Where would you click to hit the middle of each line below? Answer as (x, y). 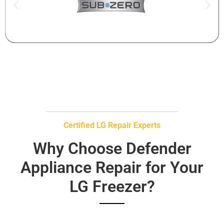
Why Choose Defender (112, 148)
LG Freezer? (112, 186)
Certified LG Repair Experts (112, 125)
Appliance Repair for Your (112, 167)
